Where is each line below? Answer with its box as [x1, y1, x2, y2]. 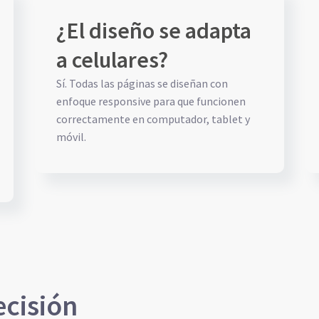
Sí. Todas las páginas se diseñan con [56, 76, 228, 90]
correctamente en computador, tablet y [56, 112, 250, 126]
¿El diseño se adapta [56, 16, 251, 45]
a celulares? [56, 46, 168, 74]
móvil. [56, 130, 86, 144]
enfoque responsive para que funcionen [56, 94, 246, 108]
